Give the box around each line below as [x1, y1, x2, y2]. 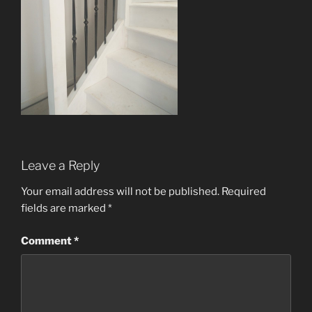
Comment [21, 234, 74, 247]
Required [221, 185, 266, 198]
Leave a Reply [21, 157, 100, 173]
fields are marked [21, 202, 108, 215]
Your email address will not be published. [21, 185, 219, 198]
